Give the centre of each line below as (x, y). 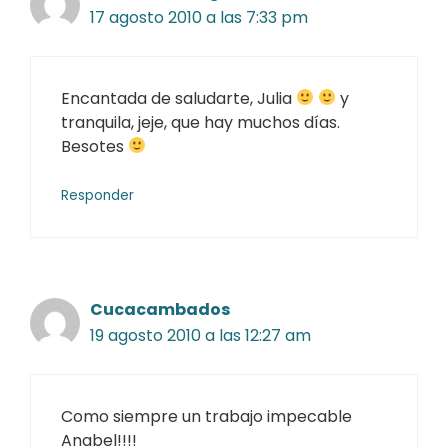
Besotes (94, 146)
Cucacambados (160, 309)
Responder (97, 195)
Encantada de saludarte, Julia (178, 98)
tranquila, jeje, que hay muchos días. (200, 122)
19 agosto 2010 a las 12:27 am (200, 335)
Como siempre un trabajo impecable (206, 416)
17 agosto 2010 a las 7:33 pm (199, 17)
